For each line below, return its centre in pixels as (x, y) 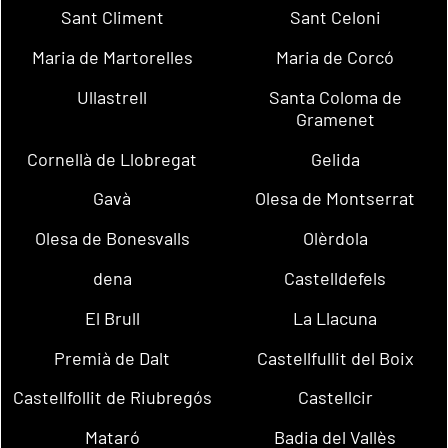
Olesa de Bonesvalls (112, 238)
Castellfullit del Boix (335, 357)
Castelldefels (335, 278)
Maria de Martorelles (112, 56)
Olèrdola (335, 238)
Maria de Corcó (335, 56)
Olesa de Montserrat (335, 198)
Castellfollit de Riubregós (112, 397)
